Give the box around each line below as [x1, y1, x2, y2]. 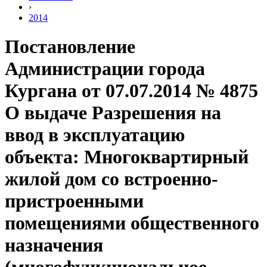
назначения [5, 234, 103, 256]
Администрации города [5, 58, 205, 80]
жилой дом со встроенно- [5, 168, 218, 190]
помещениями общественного [5, 212, 259, 234]
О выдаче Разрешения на [5, 102, 221, 124]
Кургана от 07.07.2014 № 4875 [5, 80, 258, 102]
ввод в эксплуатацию [5, 124, 185, 146]
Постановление [5, 36, 135, 58]
